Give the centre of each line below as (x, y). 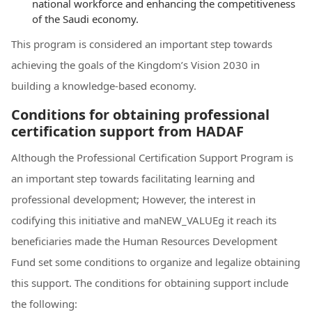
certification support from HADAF (127, 131)
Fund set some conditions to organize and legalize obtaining (156, 262)
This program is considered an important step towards (142, 44)
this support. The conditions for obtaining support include (150, 282)
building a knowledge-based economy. (104, 85)
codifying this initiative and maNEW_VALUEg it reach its (144, 220)
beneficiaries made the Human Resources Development (144, 241)
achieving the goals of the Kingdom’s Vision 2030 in (135, 64)
